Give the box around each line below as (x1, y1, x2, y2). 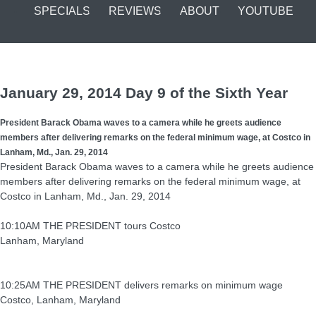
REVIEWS (109, 5, 162, 17)
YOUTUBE (238, 5, 293, 17)
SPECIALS (34, 5, 90, 17)
